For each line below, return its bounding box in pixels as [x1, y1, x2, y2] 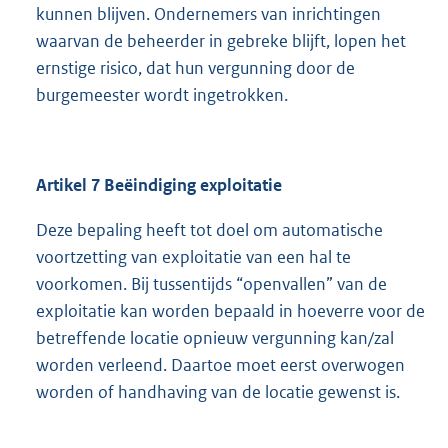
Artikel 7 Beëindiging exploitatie [36, 174, 282, 197]
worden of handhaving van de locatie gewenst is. [36, 381, 400, 404]
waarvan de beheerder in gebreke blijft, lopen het [36, 30, 406, 53]
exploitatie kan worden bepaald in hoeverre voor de [36, 300, 425, 323]
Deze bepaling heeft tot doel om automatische [36, 219, 383, 242]
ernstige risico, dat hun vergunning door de [36, 57, 355, 80]
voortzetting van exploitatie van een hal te [36, 246, 351, 269]
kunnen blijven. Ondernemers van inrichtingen [36, 3, 381, 26]
